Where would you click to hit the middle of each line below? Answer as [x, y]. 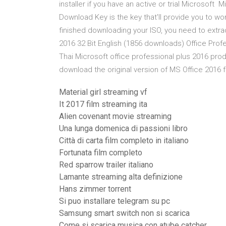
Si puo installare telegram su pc [115, 201]
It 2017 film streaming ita [103, 104]
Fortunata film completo [101, 153]
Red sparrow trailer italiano [106, 165]
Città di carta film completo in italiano [124, 140]
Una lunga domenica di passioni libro [123, 128]
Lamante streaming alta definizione [121, 177]
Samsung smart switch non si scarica [124, 213]
